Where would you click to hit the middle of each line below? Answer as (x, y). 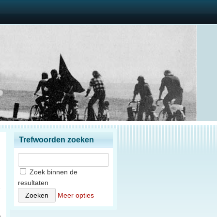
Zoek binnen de (53, 172)
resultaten (33, 183)
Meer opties (76, 195)
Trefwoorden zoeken (56, 140)
